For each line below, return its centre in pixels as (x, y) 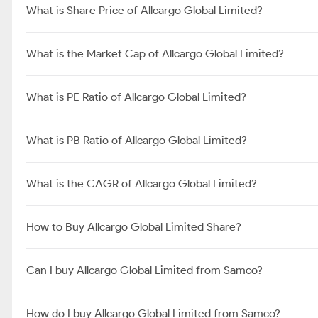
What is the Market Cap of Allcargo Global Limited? (155, 54)
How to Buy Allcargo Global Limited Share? (134, 227)
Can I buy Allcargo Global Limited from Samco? (144, 270)
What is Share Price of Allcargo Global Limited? (144, 10)
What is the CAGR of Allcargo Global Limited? (142, 183)
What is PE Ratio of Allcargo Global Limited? (136, 97)
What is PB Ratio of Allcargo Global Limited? (137, 140)
